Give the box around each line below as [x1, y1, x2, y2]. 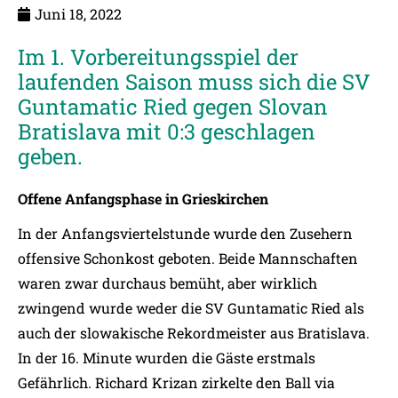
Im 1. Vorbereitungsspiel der [18, 43, 298, 71]
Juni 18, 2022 [35, 4, 122, 23]
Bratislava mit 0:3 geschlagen [18, 117, 315, 146]
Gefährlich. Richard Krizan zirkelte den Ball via [18, 372, 335, 392]
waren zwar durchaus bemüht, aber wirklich [18, 273, 317, 292]
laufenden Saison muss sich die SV [18, 68, 370, 96]
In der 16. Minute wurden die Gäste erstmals [18, 347, 315, 367]
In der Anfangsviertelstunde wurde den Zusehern [18, 223, 353, 243]
